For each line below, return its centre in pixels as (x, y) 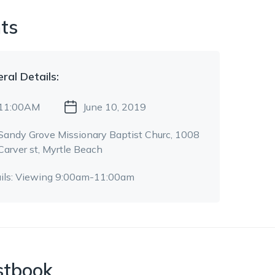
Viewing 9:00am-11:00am (75, 177)
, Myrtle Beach (70, 149)
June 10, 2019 (114, 107)
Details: (38, 76)
